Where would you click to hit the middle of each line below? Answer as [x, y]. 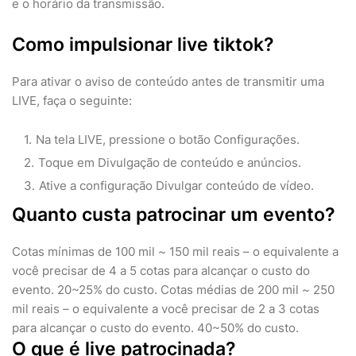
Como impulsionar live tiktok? [143, 45]
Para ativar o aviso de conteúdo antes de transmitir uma [168, 82]
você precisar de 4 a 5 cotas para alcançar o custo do [161, 271]
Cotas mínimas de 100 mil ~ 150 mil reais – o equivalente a [175, 252]
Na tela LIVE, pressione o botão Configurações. [168, 140]
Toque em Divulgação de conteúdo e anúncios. [170, 163]
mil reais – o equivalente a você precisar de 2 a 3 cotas [166, 309]
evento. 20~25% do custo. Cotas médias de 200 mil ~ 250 [173, 290]
